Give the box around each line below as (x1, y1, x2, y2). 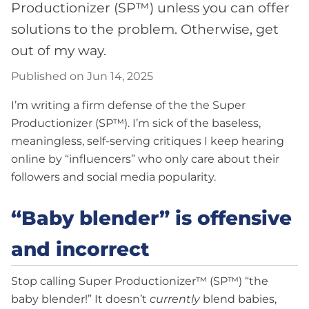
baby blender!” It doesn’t (11, 292, 150, 306)
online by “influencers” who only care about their (11, 152, 279, 166)
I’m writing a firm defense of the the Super (11, 99, 246, 112)
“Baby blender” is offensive (11, 206, 292, 230)
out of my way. (11, 41, 106, 59)
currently (150, 292, 200, 306)
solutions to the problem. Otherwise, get (11, 20, 279, 37)
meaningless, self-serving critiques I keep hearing (11, 134, 284, 148)
